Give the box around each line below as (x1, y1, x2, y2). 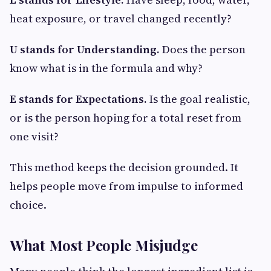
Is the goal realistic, (147, 91, 250, 106)
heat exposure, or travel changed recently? (10, 10, 232, 26)
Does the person (160, 41, 246, 57)
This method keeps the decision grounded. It (10, 159, 238, 175)
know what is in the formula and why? (10, 60, 203, 76)
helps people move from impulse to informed (10, 178, 243, 194)
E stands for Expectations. (10, 91, 147, 106)
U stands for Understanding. (10, 41, 160, 57)
